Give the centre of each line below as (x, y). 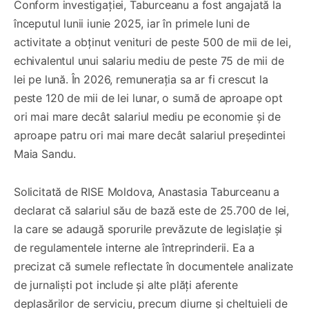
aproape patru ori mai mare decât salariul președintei (150, 135)
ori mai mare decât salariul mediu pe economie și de (147, 116)
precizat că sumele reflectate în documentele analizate (154, 266)
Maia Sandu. (45, 153)
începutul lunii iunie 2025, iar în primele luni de (132, 23)
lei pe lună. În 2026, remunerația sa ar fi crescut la (141, 79)
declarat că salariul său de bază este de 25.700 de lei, (152, 210)
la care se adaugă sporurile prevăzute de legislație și (148, 229)
